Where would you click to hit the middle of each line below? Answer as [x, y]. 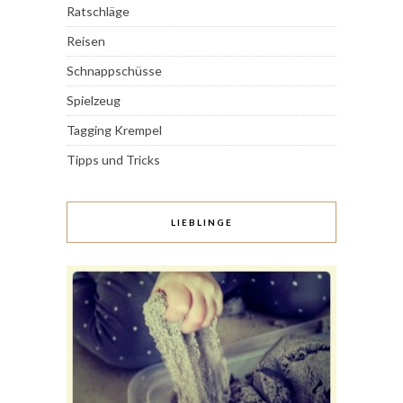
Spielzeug [94, 101]
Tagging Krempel [114, 130]
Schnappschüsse [114, 71]
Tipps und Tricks [113, 160]
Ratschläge [98, 12]
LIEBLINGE [201, 223]
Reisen [86, 41]
